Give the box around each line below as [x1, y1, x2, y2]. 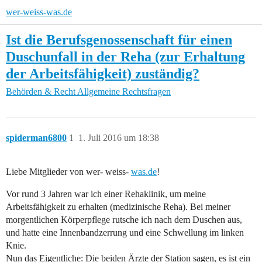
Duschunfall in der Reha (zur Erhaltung [6, 49, 245, 64]
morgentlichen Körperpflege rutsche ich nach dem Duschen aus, [6, 215, 242, 225]
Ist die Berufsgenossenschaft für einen [6, 32, 232, 47]
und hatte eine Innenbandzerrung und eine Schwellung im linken [6, 227, 244, 238]
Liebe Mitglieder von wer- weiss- [6, 167, 131, 177]
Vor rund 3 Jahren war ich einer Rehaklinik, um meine [6, 189, 206, 199]
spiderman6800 [6, 133, 67, 143]
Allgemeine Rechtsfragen [77, 87, 171, 97]
